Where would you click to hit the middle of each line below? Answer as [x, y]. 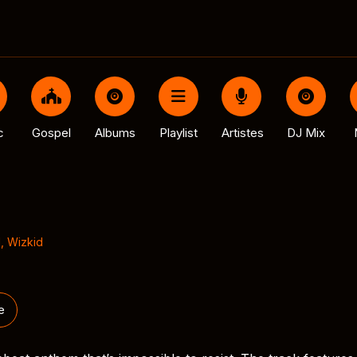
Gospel [51, 133]
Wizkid [25, 242]
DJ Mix [306, 133]
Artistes [242, 133]
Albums [115, 133]
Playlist [178, 133]
